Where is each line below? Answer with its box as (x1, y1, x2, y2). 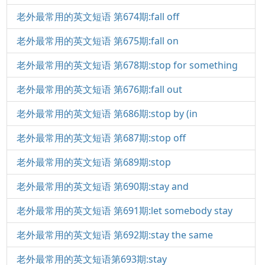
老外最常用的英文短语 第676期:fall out (16, 83, 182, 96)
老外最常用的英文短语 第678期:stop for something (16, 59, 238, 72)
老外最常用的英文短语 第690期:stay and (16, 180, 189, 193)
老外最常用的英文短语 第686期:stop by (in (16, 107, 198, 120)
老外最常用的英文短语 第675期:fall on (16, 34, 179, 47)
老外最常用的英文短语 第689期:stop (16, 156, 171, 169)
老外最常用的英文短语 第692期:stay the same (16, 228, 213, 241)
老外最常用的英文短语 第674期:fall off (16, 10, 179, 23)
